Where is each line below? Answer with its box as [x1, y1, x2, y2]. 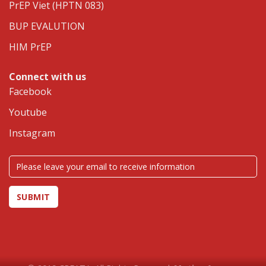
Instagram [9, 126, 55, 140]
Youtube [9, 105, 47, 119]
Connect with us [9, 69, 86, 83]
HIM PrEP [9, 40, 52, 53]
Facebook [9, 84, 52, 98]
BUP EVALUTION [9, 19, 85, 33]
